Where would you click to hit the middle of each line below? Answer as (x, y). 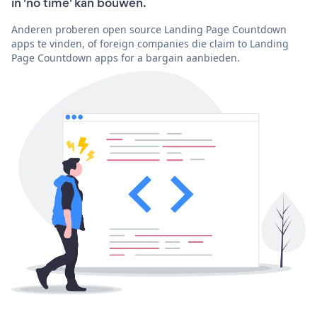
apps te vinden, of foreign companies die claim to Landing (150, 43)
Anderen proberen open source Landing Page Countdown (149, 29)
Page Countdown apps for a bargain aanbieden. (126, 57)
